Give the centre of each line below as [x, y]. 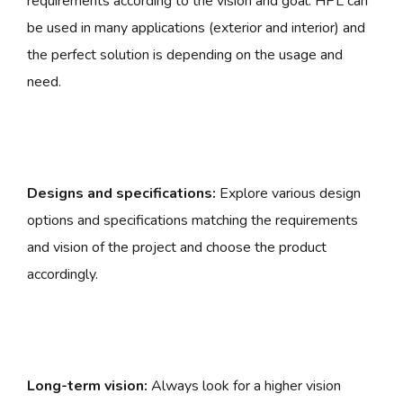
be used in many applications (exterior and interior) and [196, 28]
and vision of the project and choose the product [177, 248]
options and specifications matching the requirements [193, 221]
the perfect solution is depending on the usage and [185, 55]
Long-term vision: [87, 386]
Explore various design [288, 194]
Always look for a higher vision [244, 386]
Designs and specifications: [121, 194]
